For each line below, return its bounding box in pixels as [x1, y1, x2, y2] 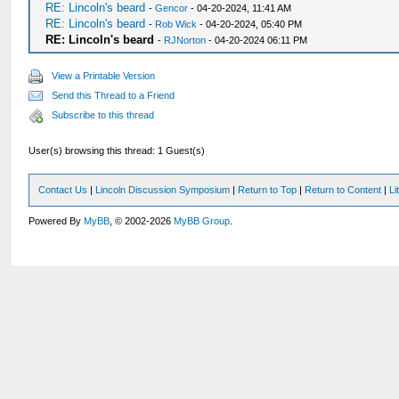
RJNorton [164, 35, 207, 45]
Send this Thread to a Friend [52, 90, 175, 101]
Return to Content [305, 184, 382, 195]
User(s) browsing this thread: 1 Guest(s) [28, 145, 206, 156]
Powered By [28, 216, 85, 226]
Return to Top [238, 184, 297, 195]
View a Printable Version [52, 70, 156, 81]
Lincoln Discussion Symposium [95, 184, 231, 195]
